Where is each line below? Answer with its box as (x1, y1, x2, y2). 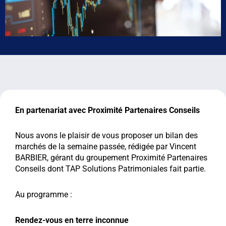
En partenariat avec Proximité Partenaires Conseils (15, 105, 200, 115)
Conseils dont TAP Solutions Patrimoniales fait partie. (15, 164, 206, 174)
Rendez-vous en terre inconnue (15, 215, 129, 225)
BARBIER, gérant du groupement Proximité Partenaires (15, 153, 207, 163)
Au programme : (15, 190, 72, 200)
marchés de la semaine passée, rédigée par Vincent (15, 142, 196, 152)
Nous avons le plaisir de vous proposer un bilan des (15, 131, 198, 141)
